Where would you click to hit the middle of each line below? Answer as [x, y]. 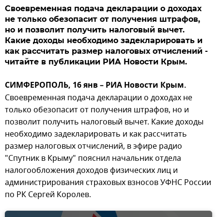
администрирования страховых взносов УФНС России [108, 183]
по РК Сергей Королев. [48, 195]
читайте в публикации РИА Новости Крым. [96, 62]
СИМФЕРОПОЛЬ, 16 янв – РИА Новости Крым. [96, 86]
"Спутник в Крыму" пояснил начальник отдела [93, 158]
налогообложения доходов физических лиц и [91, 170]
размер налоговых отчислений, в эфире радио [93, 146]
